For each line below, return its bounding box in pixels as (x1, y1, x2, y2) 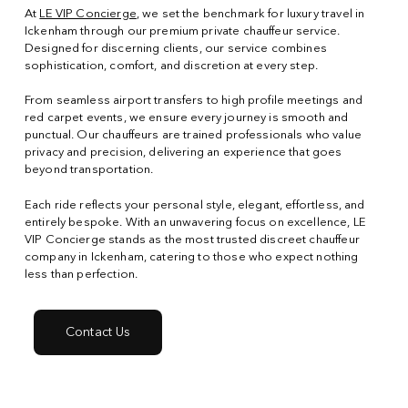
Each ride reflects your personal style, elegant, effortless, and (24, 199, 365, 211)
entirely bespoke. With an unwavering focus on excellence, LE (24, 216, 366, 229)
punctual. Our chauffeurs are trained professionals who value (24, 129, 362, 142)
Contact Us (65, 326, 131, 340)
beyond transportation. (24, 164, 154, 177)
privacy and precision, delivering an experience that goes (24, 147, 342, 159)
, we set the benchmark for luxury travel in (136, 7, 365, 20)
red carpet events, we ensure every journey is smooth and (24, 112, 349, 125)
